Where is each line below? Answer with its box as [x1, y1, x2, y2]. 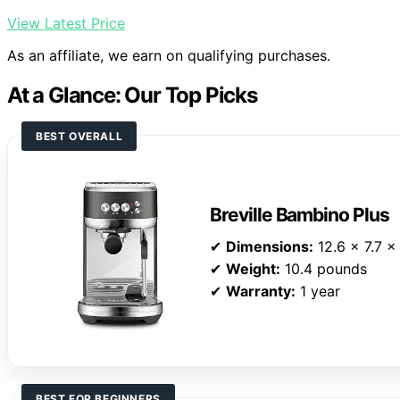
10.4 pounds [280, 260, 367, 279]
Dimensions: [226, 237, 313, 256]
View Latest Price [7, 14, 125, 33]
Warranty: [226, 282, 296, 301]
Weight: [226, 260, 280, 279]
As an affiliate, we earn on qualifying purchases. [7, 46, 330, 65]
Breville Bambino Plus [210, 204, 389, 227]
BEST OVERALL [36, 129, 123, 144]
